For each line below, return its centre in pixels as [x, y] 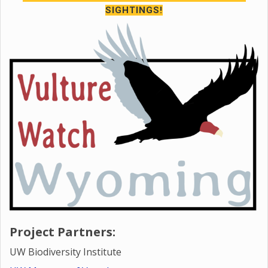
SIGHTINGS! [134, 10]
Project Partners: [63, 232]
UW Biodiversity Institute [66, 252]
